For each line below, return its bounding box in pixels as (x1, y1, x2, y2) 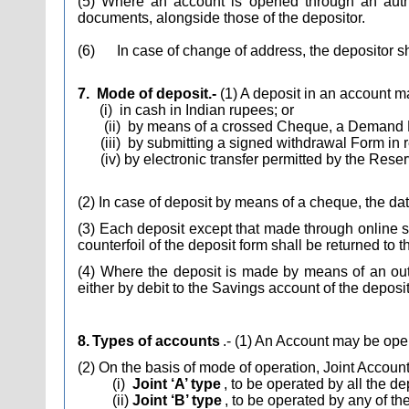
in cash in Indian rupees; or (120, 102, 294, 118)
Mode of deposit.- (97, 86, 220, 101)
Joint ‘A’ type (131, 376, 221, 392)
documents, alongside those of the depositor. (78, 10, 365, 26)
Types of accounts (92, 333, 220, 349)
